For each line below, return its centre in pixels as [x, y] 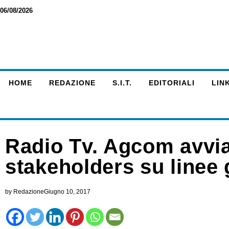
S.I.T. [122, 83]
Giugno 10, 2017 [67, 192]
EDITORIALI [171, 83]
